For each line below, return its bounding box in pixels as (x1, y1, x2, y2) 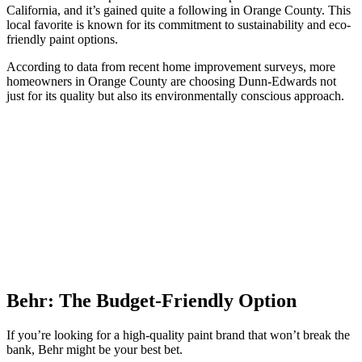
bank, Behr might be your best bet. (6, 343, 183, 357)
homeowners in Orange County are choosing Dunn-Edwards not (6, 74, 336, 89)
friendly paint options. (6, 32, 118, 47)
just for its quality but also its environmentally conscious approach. (6, 89, 344, 103)
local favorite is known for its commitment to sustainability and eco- (6, 18, 351, 32)
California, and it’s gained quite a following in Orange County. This (6, 3, 351, 18)
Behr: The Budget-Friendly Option (6, 290, 297, 312)
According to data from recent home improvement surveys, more (6, 60, 335, 74)
